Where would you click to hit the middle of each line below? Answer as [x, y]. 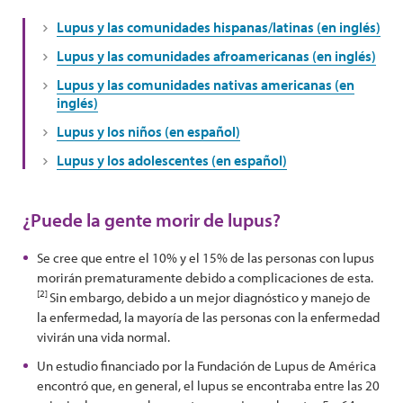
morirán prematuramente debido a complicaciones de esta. [205, 278]
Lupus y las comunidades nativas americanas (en [206, 85]
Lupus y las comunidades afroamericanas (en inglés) [216, 56]
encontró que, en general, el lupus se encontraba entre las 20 [208, 385]
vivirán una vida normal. [103, 337]
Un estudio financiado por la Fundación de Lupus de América [206, 366]
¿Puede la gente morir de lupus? [152, 219]
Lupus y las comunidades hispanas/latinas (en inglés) [219, 27]
